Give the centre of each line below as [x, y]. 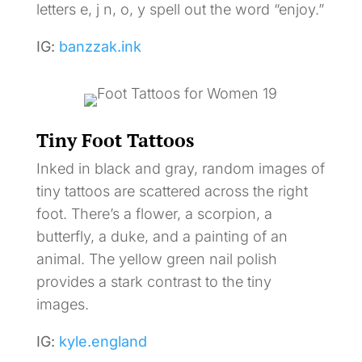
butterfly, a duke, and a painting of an [162, 236]
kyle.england [103, 341]
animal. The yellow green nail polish [156, 259]
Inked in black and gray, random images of [180, 168]
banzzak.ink [100, 46]
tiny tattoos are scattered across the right [172, 191]
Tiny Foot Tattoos [115, 140]
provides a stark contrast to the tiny [154, 281]
